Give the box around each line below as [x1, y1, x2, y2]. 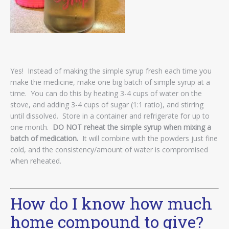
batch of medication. [10, 133, 78, 143]
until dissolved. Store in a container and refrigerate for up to [10, 110, 210, 121]
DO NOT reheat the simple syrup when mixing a [53, 122, 211, 132]
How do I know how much [10, 192, 212, 214]
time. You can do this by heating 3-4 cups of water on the [10, 88, 202, 98]
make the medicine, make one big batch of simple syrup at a [10, 77, 210, 87]
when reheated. [10, 155, 61, 166]
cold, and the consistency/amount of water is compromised [10, 144, 208, 154]
